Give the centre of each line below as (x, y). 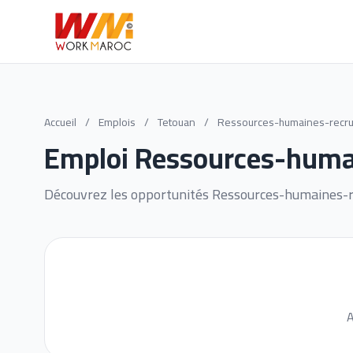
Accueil (60, 122)
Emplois (117, 122)
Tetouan (178, 122)
